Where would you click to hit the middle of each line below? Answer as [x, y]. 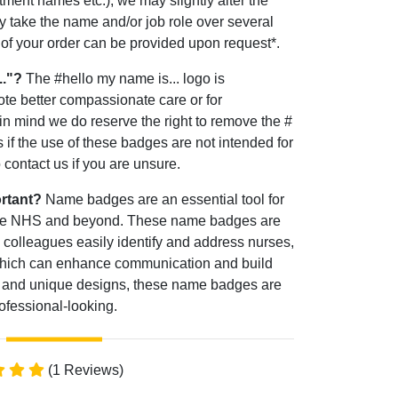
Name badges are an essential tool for [163, 200]
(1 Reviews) [84, 370]
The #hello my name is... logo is [123, 79]
